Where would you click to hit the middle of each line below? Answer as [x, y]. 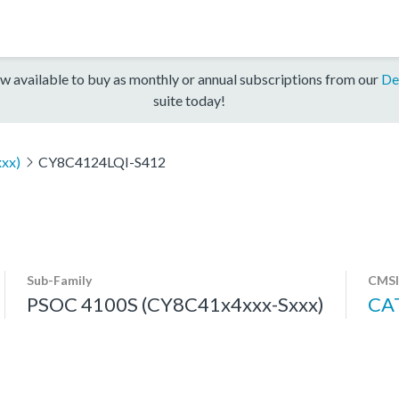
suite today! [189, 100]
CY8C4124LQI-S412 [102, 161]
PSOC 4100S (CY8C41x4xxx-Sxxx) [175, 304]
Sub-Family [59, 280]
